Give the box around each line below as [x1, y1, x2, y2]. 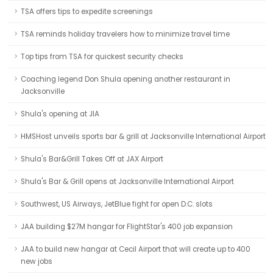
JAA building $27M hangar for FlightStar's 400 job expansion [21, 222, 233, 232]
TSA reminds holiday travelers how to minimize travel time [21, 29, 230, 39]
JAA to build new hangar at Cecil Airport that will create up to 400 [21, 244, 250, 254]
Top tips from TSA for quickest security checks [21, 52, 183, 62]
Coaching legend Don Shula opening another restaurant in [21, 74, 230, 84]
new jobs [21, 257, 52, 266]
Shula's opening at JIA [21, 109, 99, 119]
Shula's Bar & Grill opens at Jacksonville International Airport [21, 177, 234, 186]
